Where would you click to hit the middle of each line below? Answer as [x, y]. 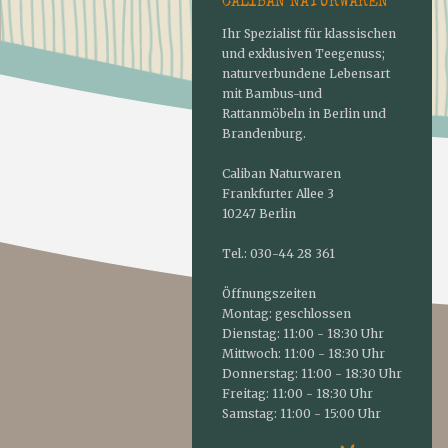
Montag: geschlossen [286, 313]
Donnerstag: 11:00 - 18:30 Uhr [312, 373]
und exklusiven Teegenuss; [303, 53]
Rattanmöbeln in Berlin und [304, 113]
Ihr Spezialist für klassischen [309, 33]
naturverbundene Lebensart [306, 73]
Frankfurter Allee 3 [278, 193]
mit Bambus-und [272, 93]
